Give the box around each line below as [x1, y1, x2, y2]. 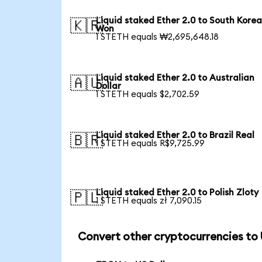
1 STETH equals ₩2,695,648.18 [96, 32, 219, 42]
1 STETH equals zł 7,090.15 [96, 196, 202, 205]
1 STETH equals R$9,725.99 [96, 139, 205, 148]
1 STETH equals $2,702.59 [96, 89, 200, 99]
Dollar [96, 81, 122, 91]
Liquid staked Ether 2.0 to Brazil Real [96, 130, 255, 140]
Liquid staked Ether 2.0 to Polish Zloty [96, 188, 259, 197]
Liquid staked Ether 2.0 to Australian [96, 73, 255, 82]
